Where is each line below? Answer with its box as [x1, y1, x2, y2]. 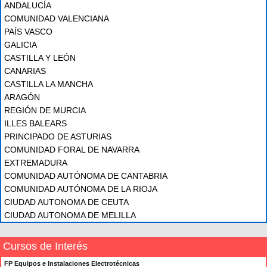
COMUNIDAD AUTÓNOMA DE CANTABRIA [4, 171, 167, 181]
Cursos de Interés [3, 240, 88, 252]
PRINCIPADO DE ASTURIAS [4, 132, 111, 141]
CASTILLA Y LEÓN [4, 53, 76, 63]
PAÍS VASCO [4, 27, 52, 36]
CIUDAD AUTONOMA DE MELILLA [4, 210, 136, 220]
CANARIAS [4, 66, 46, 76]
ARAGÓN [4, 92, 40, 102]
